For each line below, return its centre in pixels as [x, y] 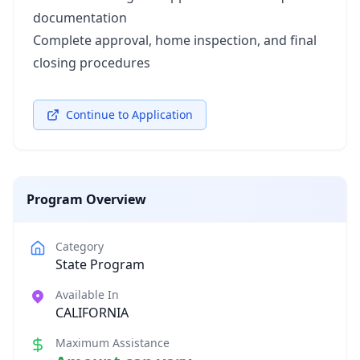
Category [80, 246]
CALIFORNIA [92, 313]
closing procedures [92, 63]
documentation [80, 18]
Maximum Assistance [112, 343]
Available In [87, 295]
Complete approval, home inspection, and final [175, 40]
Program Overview [86, 199]
